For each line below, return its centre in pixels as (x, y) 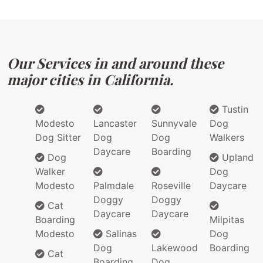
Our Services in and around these (115, 63)
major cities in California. (90, 80)
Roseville (171, 186)
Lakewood (175, 248)
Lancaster (115, 124)
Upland (236, 158)
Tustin (234, 109)
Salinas (120, 234)
